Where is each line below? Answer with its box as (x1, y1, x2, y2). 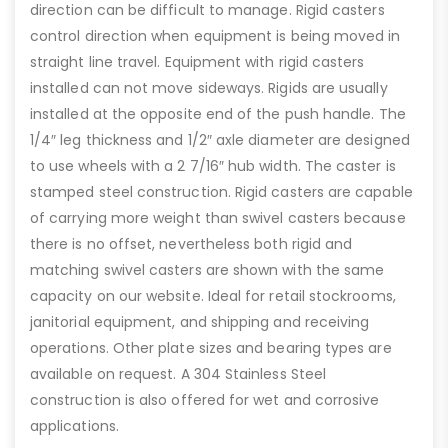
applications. (30, 416, 119, 437)
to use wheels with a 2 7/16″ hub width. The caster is (30, 156, 396, 177)
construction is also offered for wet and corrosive (30, 390, 380, 411)
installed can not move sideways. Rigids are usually (30, 78, 388, 99)
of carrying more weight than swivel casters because (30, 208, 406, 229)
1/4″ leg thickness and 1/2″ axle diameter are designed (30, 130, 410, 151)
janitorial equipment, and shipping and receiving (30, 312, 370, 333)
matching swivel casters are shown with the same (30, 260, 385, 281)
